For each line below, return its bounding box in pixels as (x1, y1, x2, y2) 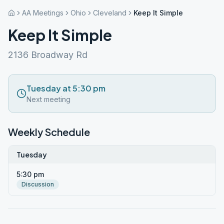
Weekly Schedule (8, 125, 90, 138)
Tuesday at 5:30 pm (26, 83, 105, 93)
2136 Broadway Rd (8, 49, 87, 60)
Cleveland (93, 8, 126, 17)
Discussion (21, 180, 54, 188)
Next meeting (26, 95, 70, 103)
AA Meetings (22, 8, 63, 17)
